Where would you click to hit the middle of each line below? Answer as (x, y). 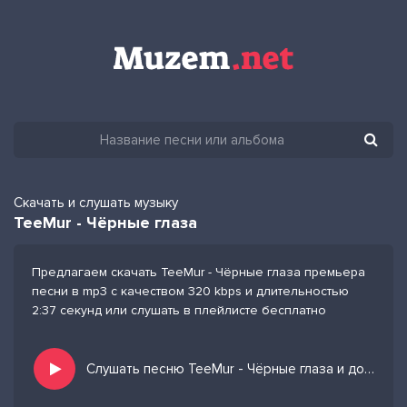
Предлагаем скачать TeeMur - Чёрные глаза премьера (199, 272)
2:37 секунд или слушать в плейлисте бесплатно (179, 310)
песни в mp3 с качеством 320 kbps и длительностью (190, 291)
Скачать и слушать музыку (96, 203)
